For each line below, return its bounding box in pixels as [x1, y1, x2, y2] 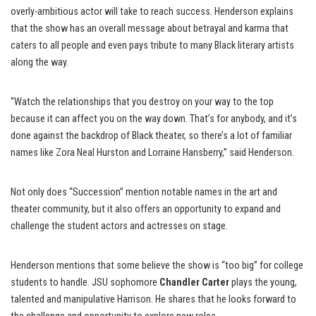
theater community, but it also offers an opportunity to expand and [11, 202, 281, 215]
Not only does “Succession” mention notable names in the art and [11, 186, 277, 198]
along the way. [11, 56, 68, 68]
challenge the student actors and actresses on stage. [11, 219, 228, 232]
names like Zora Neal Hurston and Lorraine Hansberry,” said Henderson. [11, 146, 294, 159]
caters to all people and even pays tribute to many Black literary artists [11, 39, 294, 51]
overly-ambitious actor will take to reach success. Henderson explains [11, 5, 293, 18]
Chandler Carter [157, 276, 229, 288]
